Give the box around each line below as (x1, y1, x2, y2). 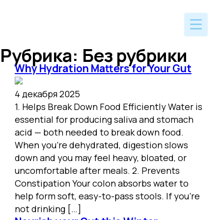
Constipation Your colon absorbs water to (15, 177, 189, 189)
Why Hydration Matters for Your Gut (15, 61, 192, 75)
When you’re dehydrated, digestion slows (15, 139, 188, 151)
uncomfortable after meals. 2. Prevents (15, 165, 180, 176)
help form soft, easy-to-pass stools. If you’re (15, 190, 200, 202)
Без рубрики (82, 43, 188, 67)
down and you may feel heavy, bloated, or (15, 152, 187, 164)
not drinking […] (15, 203, 82, 215)
